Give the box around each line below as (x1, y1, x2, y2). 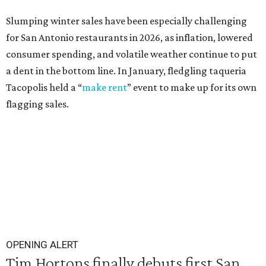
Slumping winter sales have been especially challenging (6, 15, 247, 27)
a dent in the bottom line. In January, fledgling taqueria (6, 65, 246, 77)
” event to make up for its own (127, 81, 256, 93)
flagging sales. (6, 98, 69, 110)
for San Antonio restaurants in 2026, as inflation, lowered (6, 31, 253, 43)
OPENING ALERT (6, 239, 78, 251)
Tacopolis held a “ (6, 81, 82, 93)
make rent (82, 81, 127, 93)
